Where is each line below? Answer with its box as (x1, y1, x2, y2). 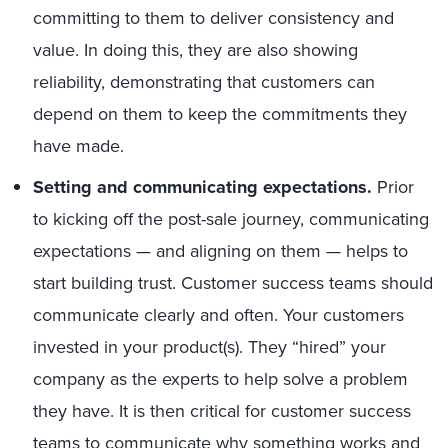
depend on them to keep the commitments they (33, 101, 407, 127)
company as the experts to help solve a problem (33, 366, 408, 392)
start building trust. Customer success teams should (33, 270, 433, 296)
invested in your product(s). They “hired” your (33, 334, 386, 360)
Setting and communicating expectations (33, 174, 367, 200)
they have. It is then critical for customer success (33, 398, 411, 424)
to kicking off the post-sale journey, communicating (33, 206, 429, 232)
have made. (33, 133, 124, 159)
